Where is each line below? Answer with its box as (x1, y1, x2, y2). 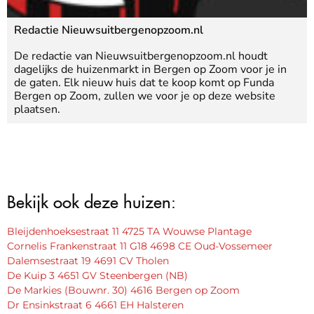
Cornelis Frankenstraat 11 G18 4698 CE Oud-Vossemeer (7, 239, 273, 252)
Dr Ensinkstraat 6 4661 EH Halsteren (7, 298, 184, 311)
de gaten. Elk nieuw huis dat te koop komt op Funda (14, 74, 274, 90)
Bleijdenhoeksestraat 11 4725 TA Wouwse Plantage (7, 224, 252, 238)
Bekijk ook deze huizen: (7, 193, 176, 204)
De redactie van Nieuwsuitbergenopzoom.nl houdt (14, 48, 268, 64)
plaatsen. (14, 101, 60, 117)
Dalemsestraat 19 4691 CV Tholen (7, 254, 169, 267)
